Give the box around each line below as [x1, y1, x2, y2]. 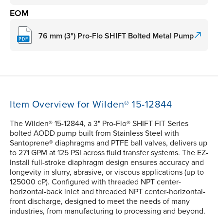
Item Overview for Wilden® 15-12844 [10, 99, 172, 111]
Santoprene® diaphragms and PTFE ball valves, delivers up [10, 138, 207, 148]
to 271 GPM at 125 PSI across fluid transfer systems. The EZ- [10, 148, 208, 158]
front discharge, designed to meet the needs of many [10, 197, 190, 207]
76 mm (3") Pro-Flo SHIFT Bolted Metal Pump [38, 31, 194, 41]
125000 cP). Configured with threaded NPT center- [10, 177, 181, 187]
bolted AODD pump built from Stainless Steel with [10, 128, 179, 139]
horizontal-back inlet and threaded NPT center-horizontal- [10, 187, 205, 197]
